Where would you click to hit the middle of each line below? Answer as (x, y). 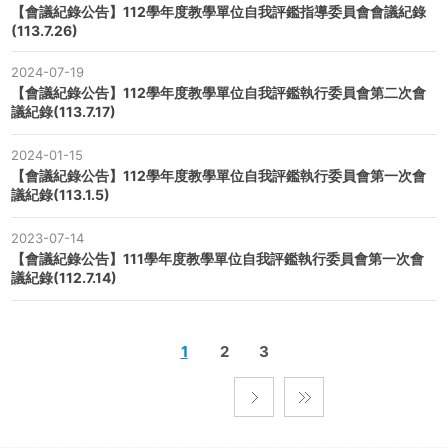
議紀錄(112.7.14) (64, 278)
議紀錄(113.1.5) (60, 195)
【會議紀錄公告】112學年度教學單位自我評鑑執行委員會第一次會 (218, 176)
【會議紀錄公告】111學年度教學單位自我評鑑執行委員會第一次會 (217, 259)
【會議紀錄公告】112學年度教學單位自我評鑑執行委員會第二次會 (218, 93)
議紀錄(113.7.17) (63, 112)
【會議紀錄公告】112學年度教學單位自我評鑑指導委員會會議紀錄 (218, 12)
